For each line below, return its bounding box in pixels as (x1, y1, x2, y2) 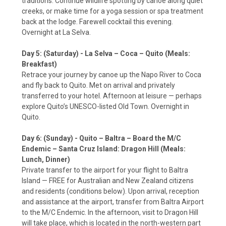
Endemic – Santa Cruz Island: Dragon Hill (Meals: (22, 145, 186, 153)
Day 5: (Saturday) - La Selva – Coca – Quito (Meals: (22, 49, 190, 58)
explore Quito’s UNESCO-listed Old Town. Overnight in (22, 102, 189, 111)
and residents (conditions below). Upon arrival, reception (22, 187, 199, 196)
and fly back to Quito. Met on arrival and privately (22, 81, 175, 90)
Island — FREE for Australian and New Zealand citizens (22, 177, 194, 185)
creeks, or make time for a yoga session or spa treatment (22, 7, 203, 16)
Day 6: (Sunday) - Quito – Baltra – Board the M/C (22, 134, 181, 143)
